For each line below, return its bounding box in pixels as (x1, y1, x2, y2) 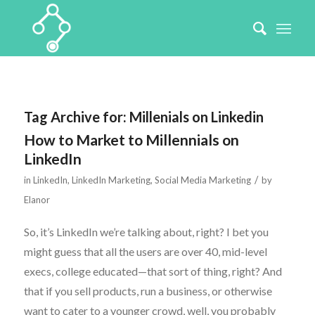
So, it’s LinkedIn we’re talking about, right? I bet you (23, 224, 269, 238)
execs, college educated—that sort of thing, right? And (23, 264, 282, 278)
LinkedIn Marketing (71, 174, 150, 186)
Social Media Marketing (154, 174, 251, 186)
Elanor (23, 194, 50, 205)
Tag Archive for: (23, 108, 129, 125)
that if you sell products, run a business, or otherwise (23, 283, 272, 297)
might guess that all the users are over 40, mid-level (23, 244, 267, 258)
